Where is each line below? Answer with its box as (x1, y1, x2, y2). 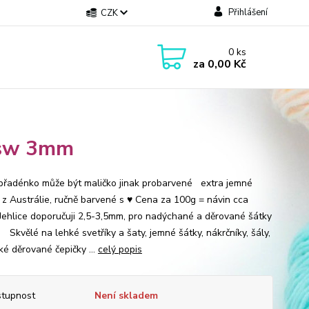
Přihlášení (228, 6, 268, 19)
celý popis (97, 243, 142, 256)
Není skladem (94, 289, 158, 302)
